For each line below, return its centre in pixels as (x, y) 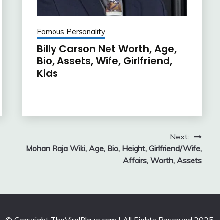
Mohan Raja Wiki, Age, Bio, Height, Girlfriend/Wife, (113, 149)
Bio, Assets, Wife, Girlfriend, (104, 61)
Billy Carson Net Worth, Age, (107, 49)
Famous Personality (71, 32)
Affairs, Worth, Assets (162, 160)
